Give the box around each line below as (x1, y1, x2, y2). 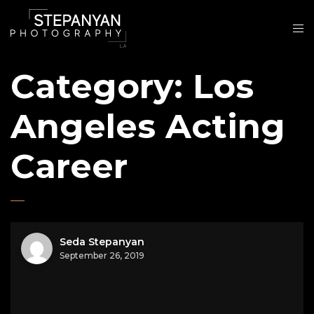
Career (11, 146, 128, 186)
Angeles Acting (11, 106, 285, 146)
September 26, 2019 (60, 250, 144, 261)
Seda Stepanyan (60, 235, 144, 248)
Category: (11, 66, 193, 107)
